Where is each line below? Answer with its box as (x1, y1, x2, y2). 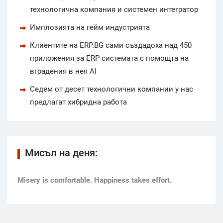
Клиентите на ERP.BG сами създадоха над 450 (30, 40, 192, 50)
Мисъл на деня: (25, 146, 98, 159)
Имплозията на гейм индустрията (30, 22, 150, 32)
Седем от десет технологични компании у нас (30, 84, 193, 94)
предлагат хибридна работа (30, 97, 127, 107)
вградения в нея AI (30, 66, 97, 76)
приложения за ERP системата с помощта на (30, 53, 189, 63)
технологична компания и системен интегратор (30, 4, 198, 14)
